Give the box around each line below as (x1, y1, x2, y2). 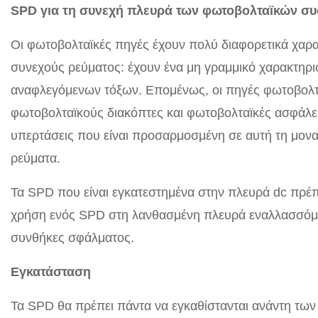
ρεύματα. (11, 151, 60, 165)
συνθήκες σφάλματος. (11, 231, 134, 245)
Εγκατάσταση (11, 265, 91, 279)
